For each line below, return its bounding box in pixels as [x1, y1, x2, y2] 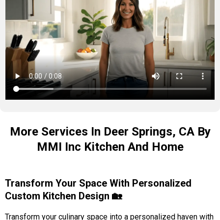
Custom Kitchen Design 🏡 [5, 190, 122, 202]
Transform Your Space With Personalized [5, 177, 192, 189]
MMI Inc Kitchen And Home [36, 139, 184, 154]
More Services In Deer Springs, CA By [9, 124, 211, 138]
